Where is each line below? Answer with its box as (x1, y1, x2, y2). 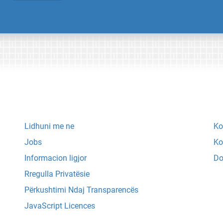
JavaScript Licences (24, 201, 95, 211)
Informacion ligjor (24, 153, 87, 163)
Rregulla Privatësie (24, 169, 90, 179)
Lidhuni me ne (24, 121, 74, 131)
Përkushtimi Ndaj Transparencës (24, 185, 138, 195)
